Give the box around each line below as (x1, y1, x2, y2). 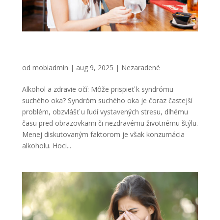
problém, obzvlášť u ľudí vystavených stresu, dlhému (22, 107, 188, 116)
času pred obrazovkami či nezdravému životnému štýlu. (22, 118, 198, 128)
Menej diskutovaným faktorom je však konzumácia (22, 129, 185, 139)
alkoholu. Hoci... (22, 140, 71, 150)
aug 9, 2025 (76, 62, 113, 72)
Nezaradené (121, 62, 160, 72)
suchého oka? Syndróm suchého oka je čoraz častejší (22, 95, 192, 105)
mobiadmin (32, 62, 68, 72)
